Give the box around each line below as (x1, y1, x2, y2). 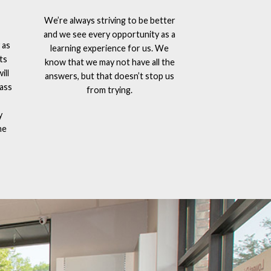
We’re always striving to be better (44, 15, 175, 26)
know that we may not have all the (44, 57, 175, 68)
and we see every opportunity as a (44, 29, 175, 40)
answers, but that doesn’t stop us (45, 71, 174, 82)
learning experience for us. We (50, 43, 169, 54)
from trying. (87, 85, 132, 96)
